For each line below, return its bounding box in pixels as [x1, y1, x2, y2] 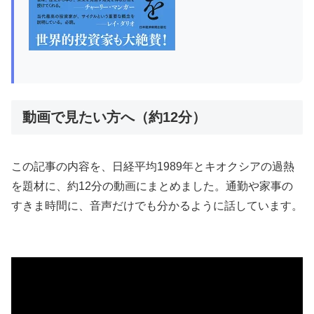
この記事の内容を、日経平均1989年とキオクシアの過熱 [11, 160, 294, 172]
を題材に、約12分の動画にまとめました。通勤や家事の [11, 179, 293, 192]
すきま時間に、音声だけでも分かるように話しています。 [11, 199, 303, 212]
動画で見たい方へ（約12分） [22, 109, 206, 125]
